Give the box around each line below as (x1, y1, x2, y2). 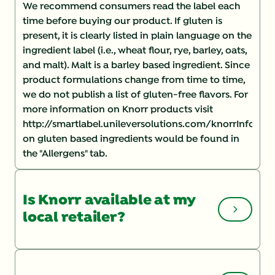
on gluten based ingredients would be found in (23, 133, 239, 145)
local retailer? (23, 209, 125, 227)
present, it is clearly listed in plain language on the (23, 29, 252, 42)
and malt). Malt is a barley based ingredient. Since (23, 59, 250, 72)
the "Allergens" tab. (23, 147, 107, 160)
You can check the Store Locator (23, 247, 173, 260)
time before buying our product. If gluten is (23, 15, 222, 28)
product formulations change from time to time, (23, 74, 245, 87)
